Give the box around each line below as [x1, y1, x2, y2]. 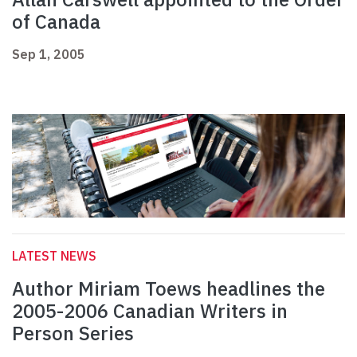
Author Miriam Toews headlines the [12, 276, 325, 302]
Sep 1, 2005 [12, 46, 85, 63]
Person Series [12, 320, 134, 347]
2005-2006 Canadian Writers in [12, 298, 288, 324]
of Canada [12, 9, 100, 35]
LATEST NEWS [12, 248, 96, 265]
